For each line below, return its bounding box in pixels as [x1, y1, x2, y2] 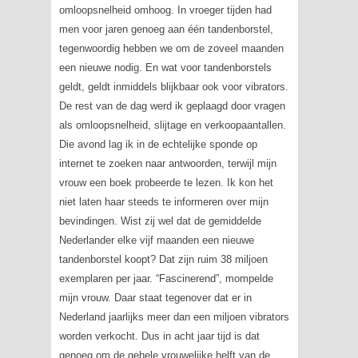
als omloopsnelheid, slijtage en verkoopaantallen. [58, 119, 286, 131]
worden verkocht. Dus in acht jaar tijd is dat [58, 330, 260, 342]
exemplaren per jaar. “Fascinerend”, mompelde [58, 272, 273, 284]
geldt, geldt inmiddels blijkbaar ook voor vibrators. [58, 81, 288, 93]
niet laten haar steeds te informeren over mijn [58, 196, 268, 208]
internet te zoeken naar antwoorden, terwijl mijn [58, 157, 276, 169]
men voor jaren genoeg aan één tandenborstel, [58, 23, 273, 35]
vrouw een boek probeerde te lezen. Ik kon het [58, 177, 273, 189]
